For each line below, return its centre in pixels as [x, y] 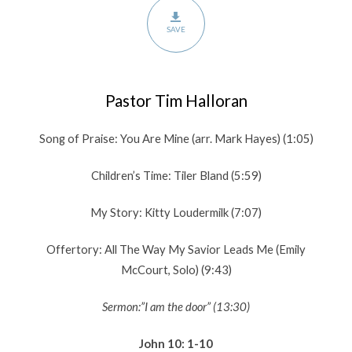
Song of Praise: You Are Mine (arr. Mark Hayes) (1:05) [176, 138]
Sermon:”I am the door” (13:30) [176, 306]
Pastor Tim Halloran [176, 101]
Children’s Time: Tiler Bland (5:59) [176, 175]
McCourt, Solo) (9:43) [176, 269]
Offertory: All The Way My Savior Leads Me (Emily [176, 249]
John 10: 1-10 [176, 343]
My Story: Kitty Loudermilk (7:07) [176, 212]
